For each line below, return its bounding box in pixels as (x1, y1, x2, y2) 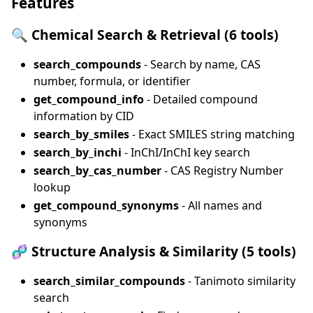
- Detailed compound (144, 91, 258, 107)
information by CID (34, 108, 134, 124)
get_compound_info (34, 91, 144, 107)
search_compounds (34, 56, 141, 72)
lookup (34, 179, 71, 195)
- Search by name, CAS (141, 56, 261, 72)
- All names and (179, 197, 262, 213)
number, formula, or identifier (34, 73, 191, 89)
